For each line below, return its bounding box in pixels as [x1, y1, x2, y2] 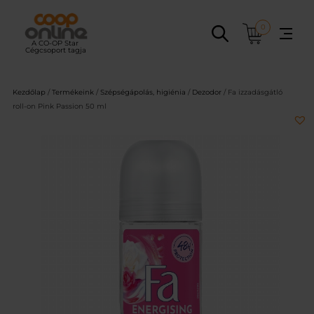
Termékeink [52, 88, 94, 97]
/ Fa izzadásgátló [221, 88, 282, 97]
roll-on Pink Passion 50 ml [13, 102, 107, 111]
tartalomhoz [5, 34, 62, 46]
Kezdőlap [13, 88, 46, 97]
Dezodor [192, 88, 221, 97]
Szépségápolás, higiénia [100, 88, 186, 97]
